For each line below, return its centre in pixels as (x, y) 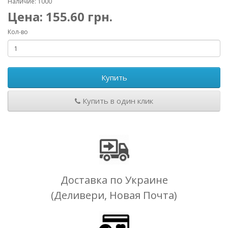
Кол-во (18, 32)
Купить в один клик (117, 101)
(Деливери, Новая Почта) (114, 195)
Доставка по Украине (114, 180)
